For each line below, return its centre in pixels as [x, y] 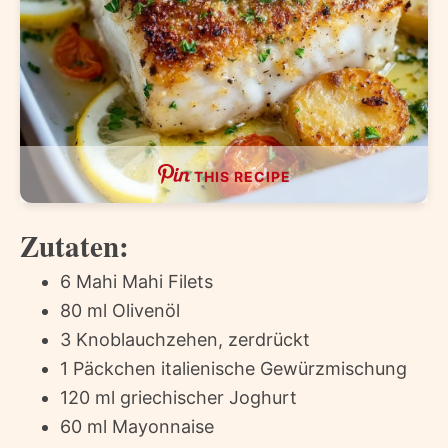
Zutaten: [74, 245]
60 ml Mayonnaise [137, 426]
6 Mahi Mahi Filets [136, 281]
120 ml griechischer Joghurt [178, 397]
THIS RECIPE [242, 176]
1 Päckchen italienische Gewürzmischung [233, 368]
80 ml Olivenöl [120, 310]
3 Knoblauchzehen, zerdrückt [185, 339]
